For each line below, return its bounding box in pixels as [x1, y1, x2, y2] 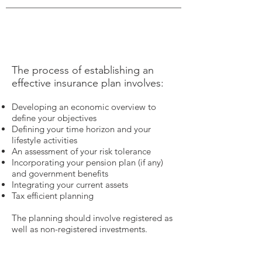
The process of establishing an [12, 64, 154, 77]
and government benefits [12, 168, 108, 179]
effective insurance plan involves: [12, 77, 164, 89]
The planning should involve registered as [12, 212, 173, 223]
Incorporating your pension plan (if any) [12, 157, 163, 168]
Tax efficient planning [12, 190, 94, 201]
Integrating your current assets [12, 179, 128, 190]
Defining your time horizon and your [12, 123, 151, 135]
